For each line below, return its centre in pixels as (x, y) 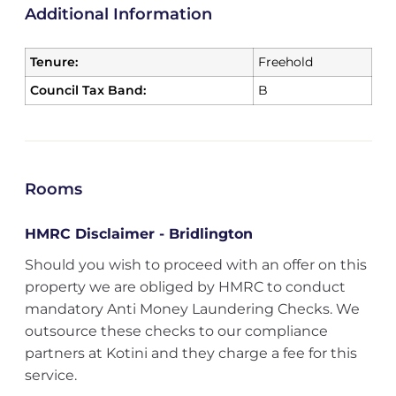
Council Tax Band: (88, 90)
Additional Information (118, 14)
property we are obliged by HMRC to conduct (185, 287)
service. (50, 375)
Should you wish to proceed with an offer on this (195, 265)
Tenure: (53, 62)
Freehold (285, 62)
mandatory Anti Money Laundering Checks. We (192, 309)
